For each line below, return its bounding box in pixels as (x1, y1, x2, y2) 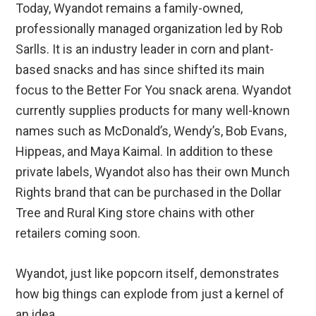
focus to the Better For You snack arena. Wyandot (16, 83, 292, 98)
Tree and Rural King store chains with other (16, 205, 255, 221)
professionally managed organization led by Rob (16, 21, 284, 37)
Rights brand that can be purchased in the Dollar (16, 185, 282, 200)
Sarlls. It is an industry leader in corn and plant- (16, 42, 274, 57)
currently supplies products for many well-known (16, 103, 291, 119)
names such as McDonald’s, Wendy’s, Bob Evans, (16, 123, 287, 139)
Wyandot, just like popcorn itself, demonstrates (16, 266, 280, 281)
